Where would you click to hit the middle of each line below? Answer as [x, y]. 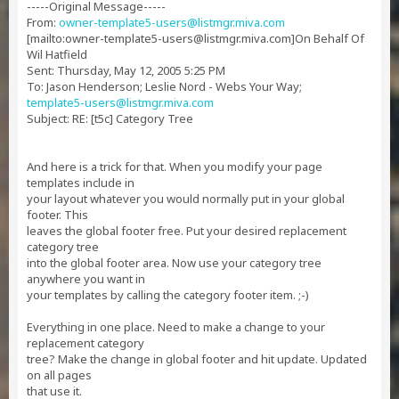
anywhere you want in [86, 279]
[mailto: [46, 38]
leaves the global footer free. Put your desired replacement [187, 231]
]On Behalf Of [328, 38]
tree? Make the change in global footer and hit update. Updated [197, 359]
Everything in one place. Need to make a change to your [176, 327]
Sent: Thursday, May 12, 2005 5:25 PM [126, 70]
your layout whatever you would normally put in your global [186, 199]
